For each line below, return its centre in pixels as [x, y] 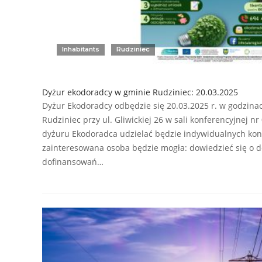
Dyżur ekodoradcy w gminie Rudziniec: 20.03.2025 [140, 92]
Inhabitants [81, 49]
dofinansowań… [73, 161]
